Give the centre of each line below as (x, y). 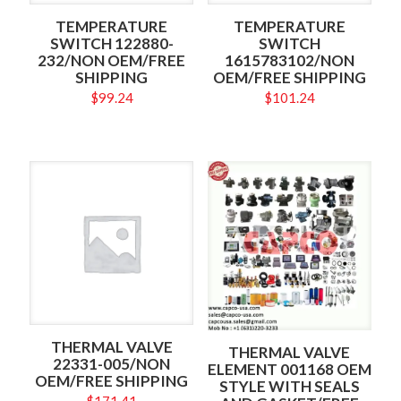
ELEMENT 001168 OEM (289, 370)
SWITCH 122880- (111, 44)
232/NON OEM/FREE (112, 61)
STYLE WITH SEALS (289, 387)
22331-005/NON (112, 364)
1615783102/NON (289, 61)
